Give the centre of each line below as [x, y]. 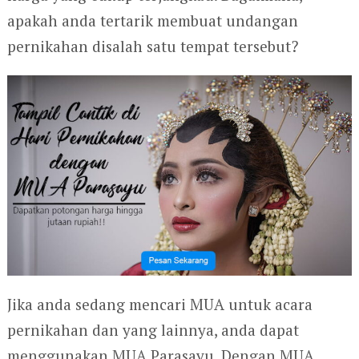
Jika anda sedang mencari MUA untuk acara [159, 304]
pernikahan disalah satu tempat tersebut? [152, 46]
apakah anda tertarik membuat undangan [152, 21]
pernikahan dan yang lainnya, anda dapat [153, 329]
